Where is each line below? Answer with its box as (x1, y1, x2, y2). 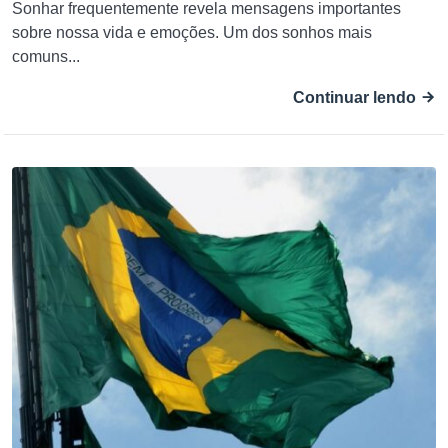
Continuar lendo (293, 89, 420, 107)
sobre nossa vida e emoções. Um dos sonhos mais (12, 24, 372, 42)
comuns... (12, 48, 80, 66)
